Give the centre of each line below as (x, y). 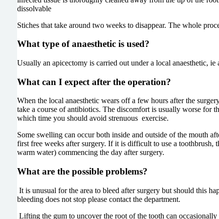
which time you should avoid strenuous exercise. (93, 118)
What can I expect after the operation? (95, 82)
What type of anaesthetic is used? (108, 44)
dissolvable (34, 8)
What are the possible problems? (83, 172)
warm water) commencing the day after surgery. (90, 153)
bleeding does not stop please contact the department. (100, 199)
